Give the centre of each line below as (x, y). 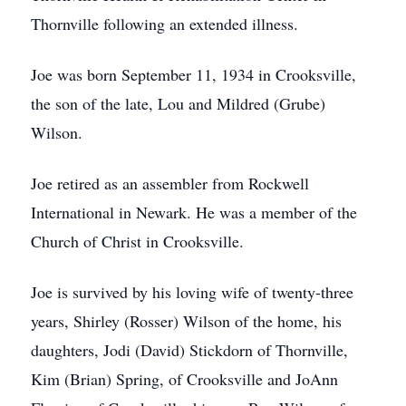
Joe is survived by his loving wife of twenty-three (192, 292)
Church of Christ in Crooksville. (137, 241)
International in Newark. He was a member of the (194, 212)
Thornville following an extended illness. (164, 24)
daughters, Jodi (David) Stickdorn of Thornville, (189, 350)
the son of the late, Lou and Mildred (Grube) (178, 103)
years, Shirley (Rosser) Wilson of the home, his (186, 321)
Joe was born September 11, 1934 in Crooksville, (193, 74)
